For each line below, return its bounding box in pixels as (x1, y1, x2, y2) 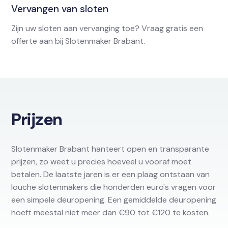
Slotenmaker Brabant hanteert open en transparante (11, 144, 210, 155)
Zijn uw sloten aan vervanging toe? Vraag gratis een (11, 23, 204, 34)
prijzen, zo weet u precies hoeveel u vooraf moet (11, 156, 192, 167)
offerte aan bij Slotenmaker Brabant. (11, 36, 146, 47)
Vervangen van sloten (11, 3, 109, 16)
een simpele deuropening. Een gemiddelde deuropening (11, 194, 217, 206)
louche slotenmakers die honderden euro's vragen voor (11, 182, 216, 193)
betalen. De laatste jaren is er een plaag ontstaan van (11, 169, 210, 180)
